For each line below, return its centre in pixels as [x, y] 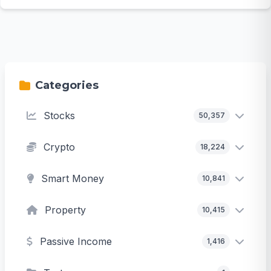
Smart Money [73, 178]
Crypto [59, 147]
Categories [67, 85]
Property [65, 210]
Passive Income [76, 241]
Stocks [59, 115]
